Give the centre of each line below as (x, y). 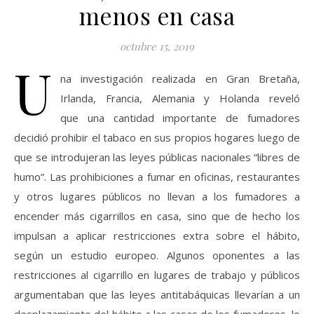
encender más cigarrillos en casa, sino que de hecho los (157, 216)
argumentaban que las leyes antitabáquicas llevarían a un (157, 294)
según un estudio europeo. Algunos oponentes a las (157, 255)
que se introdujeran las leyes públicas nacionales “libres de (157, 157)
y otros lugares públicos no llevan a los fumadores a (157, 196)
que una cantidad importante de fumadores (180, 118)
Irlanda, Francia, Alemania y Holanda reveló (180, 98)
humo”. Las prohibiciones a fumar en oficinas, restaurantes (157, 177)
